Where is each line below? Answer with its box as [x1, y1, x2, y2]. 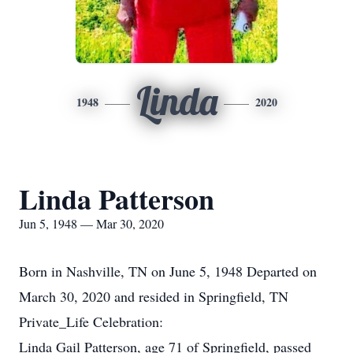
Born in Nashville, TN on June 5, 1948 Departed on [19, 262, 317, 281]
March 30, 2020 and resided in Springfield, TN [19, 287, 288, 306]
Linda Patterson [19, 178, 214, 219]
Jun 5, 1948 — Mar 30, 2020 [19, 215, 164, 232]
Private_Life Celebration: [19, 312, 163, 331]
